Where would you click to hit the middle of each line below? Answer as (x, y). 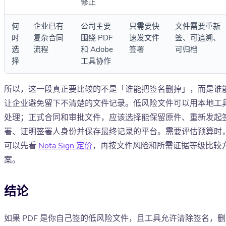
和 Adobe (97, 50)
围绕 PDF (97, 38)
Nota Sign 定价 (65, 146)
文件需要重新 (198, 26)
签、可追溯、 (198, 38)
